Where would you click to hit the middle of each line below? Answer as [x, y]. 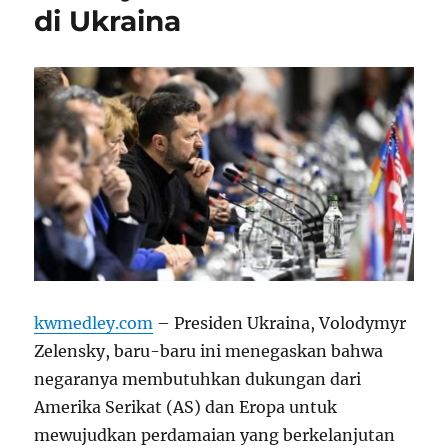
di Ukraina [108, 21]
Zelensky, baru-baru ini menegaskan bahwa [209, 350]
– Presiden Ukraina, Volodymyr [280, 322]
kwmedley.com [94, 322]
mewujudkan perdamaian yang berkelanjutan [215, 434]
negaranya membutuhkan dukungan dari [198, 378]
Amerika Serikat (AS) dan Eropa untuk [186, 406]
